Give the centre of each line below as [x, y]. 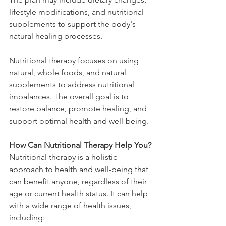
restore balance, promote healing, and [79, 109]
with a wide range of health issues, [71, 206]
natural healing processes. [56, 36]
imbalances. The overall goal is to [70, 97]
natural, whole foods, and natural [69, 73]
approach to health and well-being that [80, 169]
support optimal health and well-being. [79, 121]
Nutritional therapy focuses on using [75, 61]
